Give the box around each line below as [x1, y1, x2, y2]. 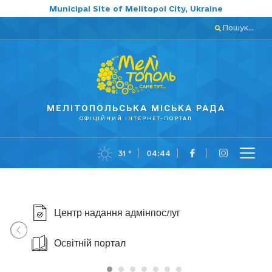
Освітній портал [54, 237, 126, 248]
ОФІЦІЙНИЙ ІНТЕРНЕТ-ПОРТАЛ [80, 115, 192, 122]
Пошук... [221, 24, 254, 32]
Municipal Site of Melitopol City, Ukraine [49, 4, 223, 13]
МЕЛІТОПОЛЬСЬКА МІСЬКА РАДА [47, 103, 225, 114]
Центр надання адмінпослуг [54, 207, 180, 218]
